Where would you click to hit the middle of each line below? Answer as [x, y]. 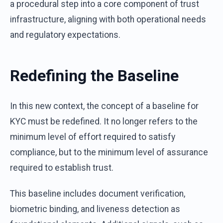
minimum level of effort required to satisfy [93, 137]
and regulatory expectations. [65, 35]
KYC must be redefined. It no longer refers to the [104, 122]
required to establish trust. [62, 168]
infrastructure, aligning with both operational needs [108, 19]
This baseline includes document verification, [98, 194]
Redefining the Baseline [94, 76]
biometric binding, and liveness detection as [95, 209]
